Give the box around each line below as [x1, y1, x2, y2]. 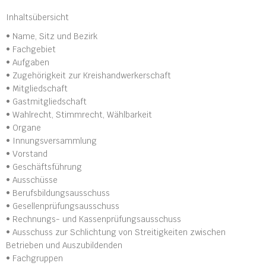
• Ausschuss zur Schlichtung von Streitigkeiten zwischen [6, 226, 226, 237]
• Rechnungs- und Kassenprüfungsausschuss [6, 213, 181, 224]
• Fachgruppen [6, 252, 63, 264]
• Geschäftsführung [6, 161, 82, 172]
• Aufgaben [6, 56, 49, 68]
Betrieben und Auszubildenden [6, 239, 122, 251]
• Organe [6, 122, 41, 133]
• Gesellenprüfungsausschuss [6, 200, 119, 211]
